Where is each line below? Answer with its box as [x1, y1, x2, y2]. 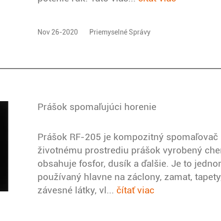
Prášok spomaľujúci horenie [37, 101, 157, 112]
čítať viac [116, 184, 155, 196]
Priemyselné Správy [89, 28, 151, 36]
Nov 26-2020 [37, 28, 78, 36]
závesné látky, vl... [37, 184, 117, 196]
